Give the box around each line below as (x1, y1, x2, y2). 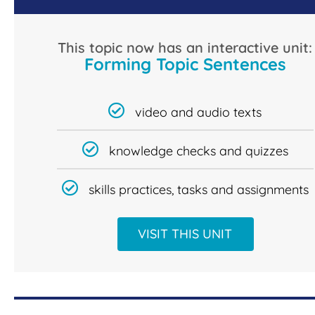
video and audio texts (135, 104, 262, 121)
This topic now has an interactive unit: (58, 39, 313, 57)
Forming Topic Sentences (84, 53, 286, 75)
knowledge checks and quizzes (109, 143, 288, 160)
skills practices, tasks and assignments (89, 181, 309, 198)
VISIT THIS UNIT (138, 226, 233, 243)
